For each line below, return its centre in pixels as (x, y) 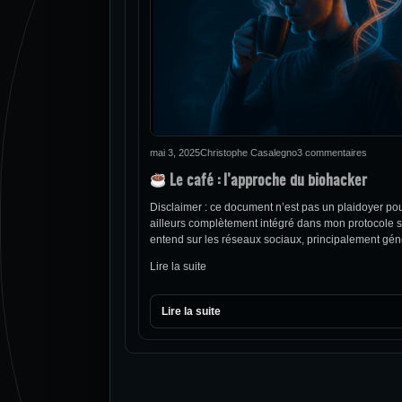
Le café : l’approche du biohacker (267, 179)
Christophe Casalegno (249, 153)
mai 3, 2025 (175, 153)
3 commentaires (332, 153)
